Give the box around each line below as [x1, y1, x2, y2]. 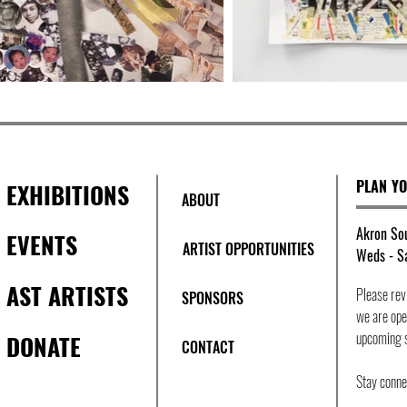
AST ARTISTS [6, 278, 128, 313]
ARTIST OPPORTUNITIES [182, 238, 314, 260]
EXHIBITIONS [6, 177, 129, 213]
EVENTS [6, 227, 77, 263]
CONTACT [182, 336, 234, 358]
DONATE [6, 329, 81, 364]
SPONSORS [182, 287, 243, 309]
